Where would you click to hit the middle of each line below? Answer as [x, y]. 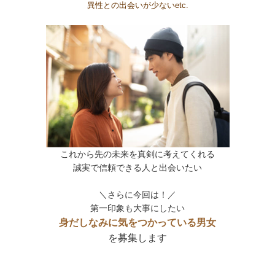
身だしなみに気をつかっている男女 [137, 223]
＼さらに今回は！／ [137, 195]
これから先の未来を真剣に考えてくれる [137, 154]
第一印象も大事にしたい [137, 208]
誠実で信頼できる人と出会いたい [137, 168]
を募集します [137, 238]
